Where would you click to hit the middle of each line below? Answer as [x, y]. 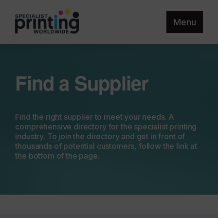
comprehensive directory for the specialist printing [106, 127]
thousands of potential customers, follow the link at [106, 146]
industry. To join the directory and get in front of [100, 136]
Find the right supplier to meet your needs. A [95, 117]
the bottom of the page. [57, 156]
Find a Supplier [82, 82]
